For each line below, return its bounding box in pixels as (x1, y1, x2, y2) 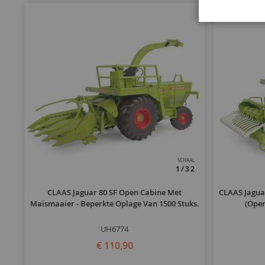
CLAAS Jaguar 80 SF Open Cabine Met (47, 187, 182, 198)
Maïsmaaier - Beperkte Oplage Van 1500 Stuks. (30, 198, 199, 209)
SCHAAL (177, 157, 195, 164)
